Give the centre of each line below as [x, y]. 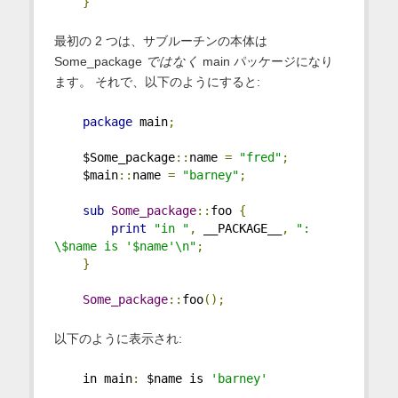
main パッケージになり [266, 62]
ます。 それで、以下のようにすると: [157, 82]
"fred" [260, 158]
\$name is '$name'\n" [125, 247]
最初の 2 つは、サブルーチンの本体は [160, 41]
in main [93, 379]
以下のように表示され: [118, 339]
